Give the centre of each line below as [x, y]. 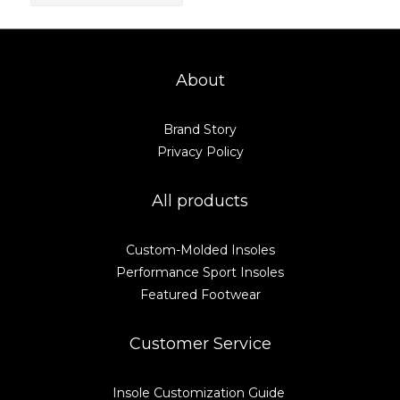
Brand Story [200, 129]
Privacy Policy [200, 152]
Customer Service [200, 344]
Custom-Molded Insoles [200, 250]
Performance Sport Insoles [200, 272]
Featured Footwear [200, 295]
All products [200, 201]
